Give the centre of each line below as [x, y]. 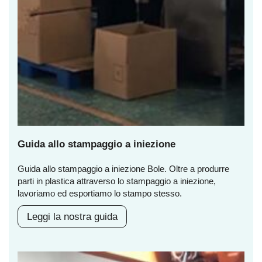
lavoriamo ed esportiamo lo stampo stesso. [100, 194]
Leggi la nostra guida [72, 217]
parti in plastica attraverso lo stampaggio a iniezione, [117, 181]
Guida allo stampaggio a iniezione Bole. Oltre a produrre [123, 169]
